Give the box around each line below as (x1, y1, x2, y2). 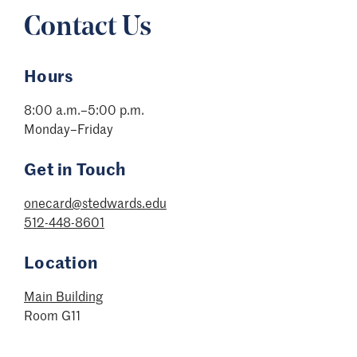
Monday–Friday (24, 120, 113, 138)
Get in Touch (24, 157, 126, 181)
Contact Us (24, 14, 151, 43)
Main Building (24, 287, 103, 305)
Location (24, 250, 98, 274)
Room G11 (24, 306, 80, 324)
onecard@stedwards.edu (24, 194, 167, 212)
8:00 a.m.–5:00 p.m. (24, 100, 144, 119)
